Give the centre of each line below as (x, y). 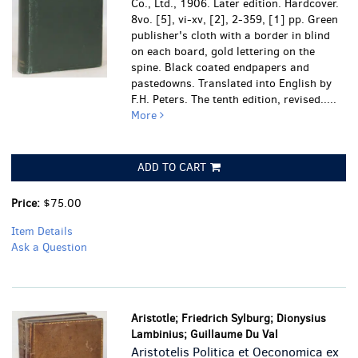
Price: (27, 203)
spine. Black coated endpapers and (221, 68)
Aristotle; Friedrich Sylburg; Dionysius (229, 318)
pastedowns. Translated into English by (232, 84)
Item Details (42, 231)
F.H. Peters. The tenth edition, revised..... (234, 99)
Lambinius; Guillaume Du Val (205, 334)
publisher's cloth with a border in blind (231, 36)
